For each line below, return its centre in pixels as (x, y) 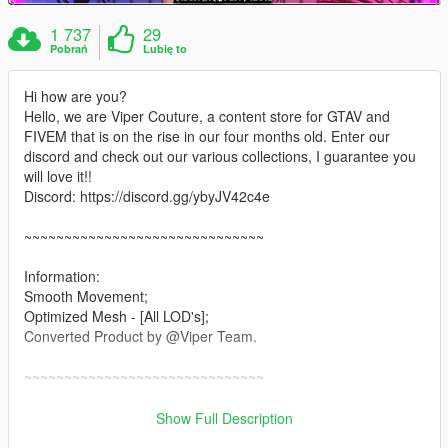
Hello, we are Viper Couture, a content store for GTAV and (207, 115)
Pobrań (69, 48)
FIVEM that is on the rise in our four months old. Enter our (207, 135)
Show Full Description (224, 417)
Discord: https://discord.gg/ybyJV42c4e (147, 195)
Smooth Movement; (86, 295)
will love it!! (58, 175)
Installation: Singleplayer (101, 415)
